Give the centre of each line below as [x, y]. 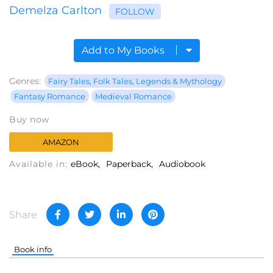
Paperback [129, 164]
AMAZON [61, 142]
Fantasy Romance [50, 97]
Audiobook [182, 164]
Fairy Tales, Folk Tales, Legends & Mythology [135, 81]
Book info [33, 250]
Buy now [29, 120]
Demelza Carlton [55, 11]
